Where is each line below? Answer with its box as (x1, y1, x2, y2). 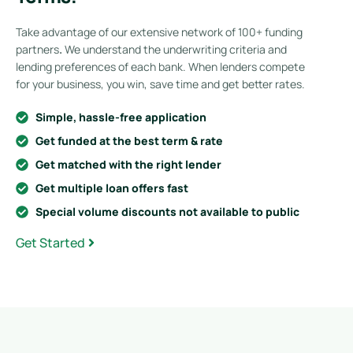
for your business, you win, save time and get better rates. (16, 76, 305, 91)
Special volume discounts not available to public (35, 203, 299, 219)
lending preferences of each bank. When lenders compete (16, 58, 305, 74)
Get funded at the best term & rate (35, 132, 223, 148)
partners (16, 41, 59, 57)
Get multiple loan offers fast (35, 180, 188, 195)
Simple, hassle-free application (35, 109, 206, 124)
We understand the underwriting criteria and (65, 41, 287, 57)
